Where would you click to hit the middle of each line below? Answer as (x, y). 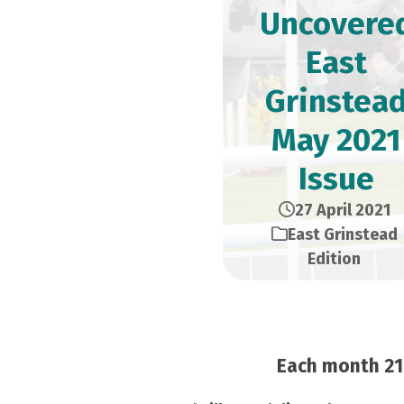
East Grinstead (342, 234)
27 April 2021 (342, 210)
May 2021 (336, 140)
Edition (334, 259)
